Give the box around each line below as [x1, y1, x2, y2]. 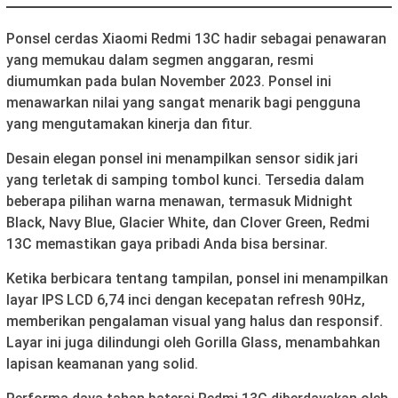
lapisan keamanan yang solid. [6, 355, 198, 373]
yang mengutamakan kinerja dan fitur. [6, 115, 252, 133]
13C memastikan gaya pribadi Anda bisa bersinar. [6, 235, 328, 253]
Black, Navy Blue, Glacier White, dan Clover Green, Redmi [6, 214, 370, 232]
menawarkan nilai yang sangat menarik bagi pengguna [6, 94, 361, 112]
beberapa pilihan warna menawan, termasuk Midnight [6, 193, 353, 211]
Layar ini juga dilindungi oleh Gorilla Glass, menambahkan [6, 334, 380, 352]
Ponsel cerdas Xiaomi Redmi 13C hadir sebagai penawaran [6, 30, 386, 48]
